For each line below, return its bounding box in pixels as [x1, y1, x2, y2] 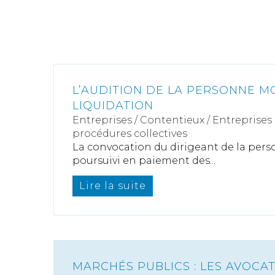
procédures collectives [72, 128, 187, 139]
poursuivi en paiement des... [72, 155, 215, 166]
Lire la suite [79, 180, 146, 192]
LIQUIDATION [72, 99, 153, 112]
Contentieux [140, 114, 204, 126]
